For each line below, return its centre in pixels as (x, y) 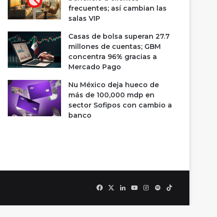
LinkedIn (138, 188)
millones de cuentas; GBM (115, 46)
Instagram (163, 188)
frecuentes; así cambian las (118, 8)
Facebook (117, 188)
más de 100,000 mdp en (112, 95)
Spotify (171, 188)
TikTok (182, 188)
